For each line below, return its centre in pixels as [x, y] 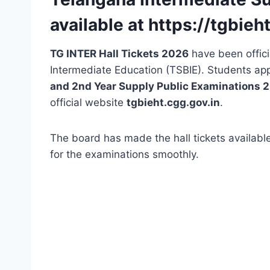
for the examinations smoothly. [124, 155]
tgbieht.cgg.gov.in [173, 103]
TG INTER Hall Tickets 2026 [119, 54]
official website [88, 103]
